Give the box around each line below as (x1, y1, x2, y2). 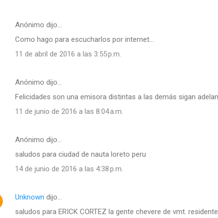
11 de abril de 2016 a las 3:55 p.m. (15, 49, 121, 58)
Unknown (15, 192, 44, 201)
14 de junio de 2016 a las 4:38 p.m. (15, 164, 123, 173)
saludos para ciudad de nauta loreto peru (15, 149, 146, 159)
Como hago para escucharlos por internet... (15, 35, 154, 44)
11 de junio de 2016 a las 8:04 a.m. (15, 107, 123, 116)
